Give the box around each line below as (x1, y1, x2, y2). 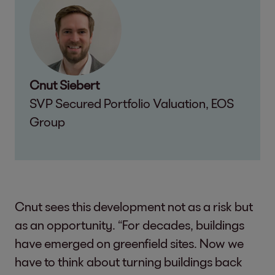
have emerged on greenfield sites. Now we (15, 236, 244, 250)
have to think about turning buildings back (15, 254, 242, 269)
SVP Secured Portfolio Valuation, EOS (29, 96, 234, 110)
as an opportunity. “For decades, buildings (15, 217, 244, 232)
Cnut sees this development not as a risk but (15, 199, 253, 214)
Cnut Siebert (29, 77, 99, 92)
